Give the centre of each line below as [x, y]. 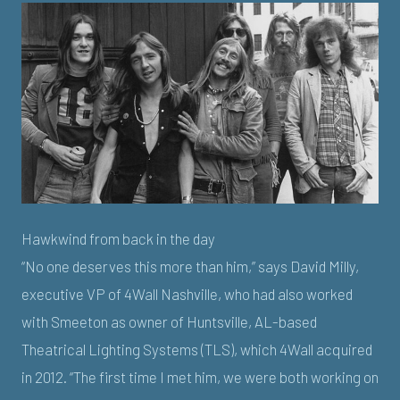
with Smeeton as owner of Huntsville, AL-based [169, 321]
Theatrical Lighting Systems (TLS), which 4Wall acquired [197, 349]
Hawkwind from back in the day [118, 238]
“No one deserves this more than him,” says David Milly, [190, 266]
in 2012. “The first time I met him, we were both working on [200, 376]
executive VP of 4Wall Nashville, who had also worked [187, 293]
